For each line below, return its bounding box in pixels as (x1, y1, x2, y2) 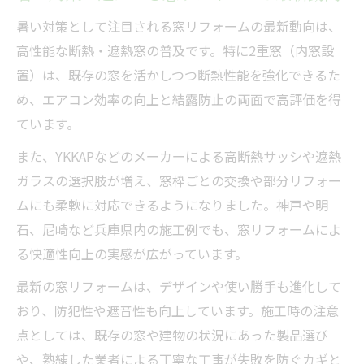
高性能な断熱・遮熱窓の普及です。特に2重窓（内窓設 (16, 40, 334, 60)
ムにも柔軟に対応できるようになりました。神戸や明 (16, 194, 328, 214)
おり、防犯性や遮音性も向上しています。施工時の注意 (16, 300, 339, 320)
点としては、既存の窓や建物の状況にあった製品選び (16, 324, 328, 344)
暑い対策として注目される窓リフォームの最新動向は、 (16, 15, 341, 36)
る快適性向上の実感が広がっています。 (16, 243, 248, 263)
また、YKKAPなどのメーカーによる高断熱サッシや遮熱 (16, 145, 341, 166)
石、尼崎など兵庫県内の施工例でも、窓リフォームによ (16, 219, 341, 239)
